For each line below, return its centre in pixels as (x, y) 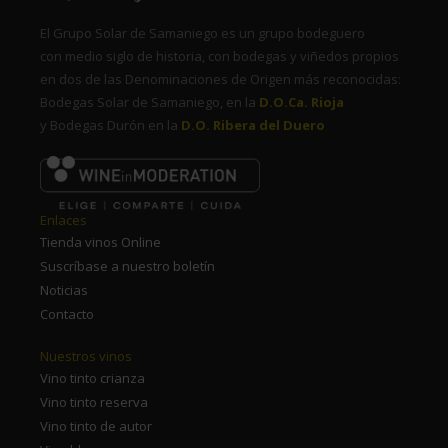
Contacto (67, 313)
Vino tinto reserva (94, 401)
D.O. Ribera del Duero (253, 125)
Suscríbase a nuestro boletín (127, 265)
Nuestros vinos (86, 355)
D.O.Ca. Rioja (301, 102)
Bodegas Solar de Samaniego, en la (149, 102)
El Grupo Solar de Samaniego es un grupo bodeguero (202, 33)
